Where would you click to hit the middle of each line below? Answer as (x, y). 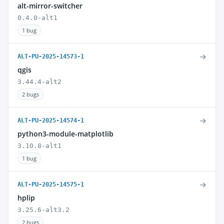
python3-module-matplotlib (65, 134)
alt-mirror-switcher (50, 6)
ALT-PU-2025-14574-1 (51, 120)
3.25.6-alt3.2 (43, 210)
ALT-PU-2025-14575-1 (51, 184)
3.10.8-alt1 (39, 146)
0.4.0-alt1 (37, 18)
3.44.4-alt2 (39, 82)
